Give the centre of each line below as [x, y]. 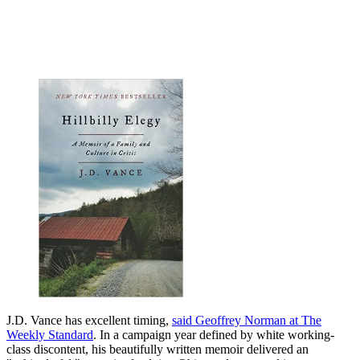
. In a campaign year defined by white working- [214, 334]
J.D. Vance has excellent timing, [89, 320]
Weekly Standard [50, 334]
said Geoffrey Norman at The [247, 320]
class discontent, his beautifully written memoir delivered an [157, 349]
